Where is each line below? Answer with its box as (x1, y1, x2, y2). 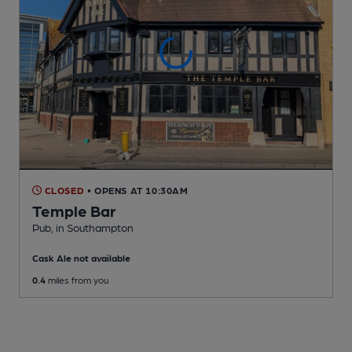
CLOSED (42, 184, 85, 196)
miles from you (46, 273, 108, 285)
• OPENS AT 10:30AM (86, 184, 189, 196)
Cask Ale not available (32, 251, 130, 263)
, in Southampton (51, 220, 134, 233)
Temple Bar (32, 200, 116, 220)
